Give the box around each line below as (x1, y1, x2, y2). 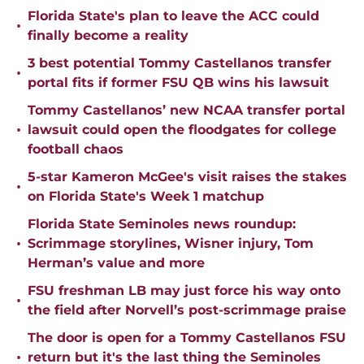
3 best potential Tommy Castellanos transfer (28, 55, 331, 71)
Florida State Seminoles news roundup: (28, 216, 296, 232)
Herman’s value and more (28, 255, 205, 271)
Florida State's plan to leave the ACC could (28, 8, 319, 24)
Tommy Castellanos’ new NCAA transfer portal (28, 102, 345, 119)
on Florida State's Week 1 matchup (28, 188, 264, 205)
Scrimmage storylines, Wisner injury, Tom (28, 236, 314, 252)
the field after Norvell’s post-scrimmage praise (28, 302, 346, 318)
